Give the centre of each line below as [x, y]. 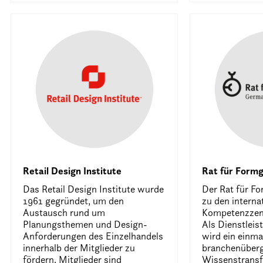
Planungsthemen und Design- [85, 224]
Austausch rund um [64, 212]
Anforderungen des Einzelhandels [93, 236]
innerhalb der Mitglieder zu [79, 247]
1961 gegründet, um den [74, 200]
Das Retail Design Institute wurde [94, 189]
